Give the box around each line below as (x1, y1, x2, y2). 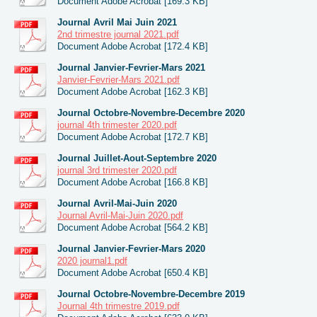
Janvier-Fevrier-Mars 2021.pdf (57, 74, 180, 85)
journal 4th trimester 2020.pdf (57, 119, 177, 130)
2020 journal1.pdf (57, 255, 127, 266)
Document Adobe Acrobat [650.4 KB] (57, 267, 208, 278)
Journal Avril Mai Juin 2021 (57, 16, 177, 28)
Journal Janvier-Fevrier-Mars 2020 (57, 243, 205, 254)
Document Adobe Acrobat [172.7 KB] (57, 131, 208, 142)
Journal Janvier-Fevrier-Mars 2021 (57, 62, 205, 73)
